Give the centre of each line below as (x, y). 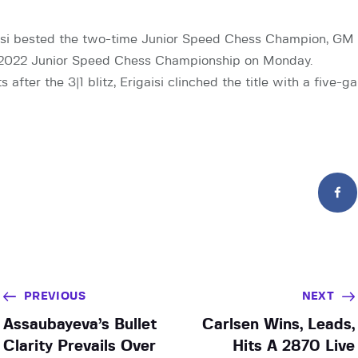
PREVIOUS (54, 296)
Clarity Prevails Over (79, 346)
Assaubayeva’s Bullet (80, 324)
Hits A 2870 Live (294, 346)
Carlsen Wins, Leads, (279, 324)
